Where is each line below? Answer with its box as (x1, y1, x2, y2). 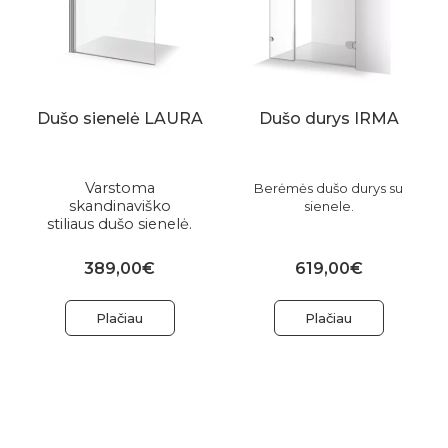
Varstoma (84, 178, 155, 197)
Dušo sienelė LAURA (36, 108, 203, 128)
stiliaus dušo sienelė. (47, 214, 192, 233)
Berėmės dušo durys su (254, 179, 403, 196)
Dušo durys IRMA (258, 108, 399, 128)
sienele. (303, 197, 354, 214)
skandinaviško (68, 196, 171, 215)
